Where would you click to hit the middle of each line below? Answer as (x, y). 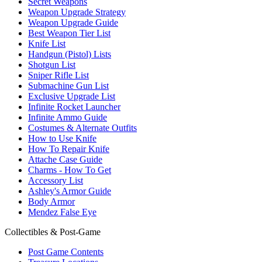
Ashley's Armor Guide (70, 191)
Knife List (47, 44)
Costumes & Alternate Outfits (82, 128)
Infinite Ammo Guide (68, 117)
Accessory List (56, 180)
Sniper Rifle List (58, 75)
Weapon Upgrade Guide (73, 23)
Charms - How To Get (70, 170)
